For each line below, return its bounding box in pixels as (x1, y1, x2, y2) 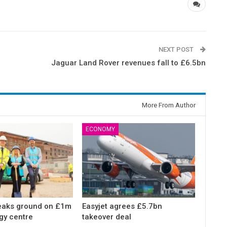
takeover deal (82, 212, 132, 222)
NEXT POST (159, 46, 196, 54)
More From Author (142, 101, 196, 109)
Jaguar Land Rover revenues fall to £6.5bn (51, 58, 206, 68)
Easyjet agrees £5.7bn (82, 202, 163, 211)
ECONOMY (86, 126, 116, 133)
